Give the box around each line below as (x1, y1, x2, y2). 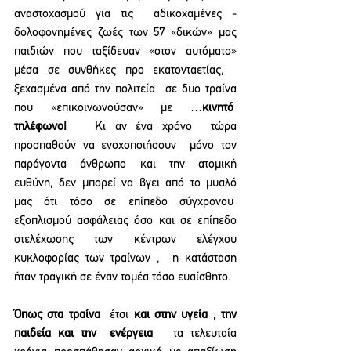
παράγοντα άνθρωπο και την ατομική (14, 158, 237, 171)
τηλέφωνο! (14, 121, 67, 133)
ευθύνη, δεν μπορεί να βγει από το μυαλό (14, 177, 237, 190)
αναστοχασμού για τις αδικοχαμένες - (14, 8, 237, 20)
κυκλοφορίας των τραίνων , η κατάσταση (14, 252, 237, 265)
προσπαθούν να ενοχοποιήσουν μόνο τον (14, 139, 237, 152)
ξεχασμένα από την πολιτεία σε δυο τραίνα (14, 83, 237, 96)
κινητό (202, 102, 237, 114)
